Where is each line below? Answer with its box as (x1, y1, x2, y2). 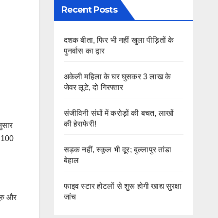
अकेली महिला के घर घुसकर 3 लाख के (63, 73, 171, 81)
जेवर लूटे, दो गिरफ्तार (63, 83, 124, 91)
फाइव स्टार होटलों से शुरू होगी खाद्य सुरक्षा (63, 182, 182, 190)
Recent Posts (61, 4, 117, 15)
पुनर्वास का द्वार (63, 47, 105, 55)
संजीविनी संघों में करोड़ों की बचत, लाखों (63, 109, 174, 117)
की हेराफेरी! (63, 120, 96, 128)
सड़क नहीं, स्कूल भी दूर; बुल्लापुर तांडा (63, 145, 172, 154)
